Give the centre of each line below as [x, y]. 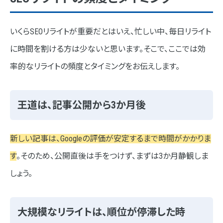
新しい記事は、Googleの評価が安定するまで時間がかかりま [111, 139]
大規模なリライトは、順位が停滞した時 [101, 212]
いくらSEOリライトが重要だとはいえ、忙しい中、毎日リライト [111, 32]
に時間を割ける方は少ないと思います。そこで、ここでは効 [108, 49]
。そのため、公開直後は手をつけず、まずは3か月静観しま [112, 156]
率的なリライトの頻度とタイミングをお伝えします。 [95, 67]
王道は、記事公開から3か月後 [82, 105]
